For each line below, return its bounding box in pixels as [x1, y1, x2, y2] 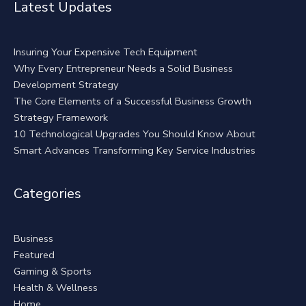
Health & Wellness [14, 281, 98, 295]
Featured [14, 248, 55, 262]
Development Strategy [14, 77, 119, 92]
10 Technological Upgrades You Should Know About [14, 126, 255, 141]
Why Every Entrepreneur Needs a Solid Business [14, 61, 233, 75]
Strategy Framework [14, 110, 108, 124]
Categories [14, 184, 81, 204]
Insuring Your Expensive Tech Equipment [14, 44, 197, 59]
